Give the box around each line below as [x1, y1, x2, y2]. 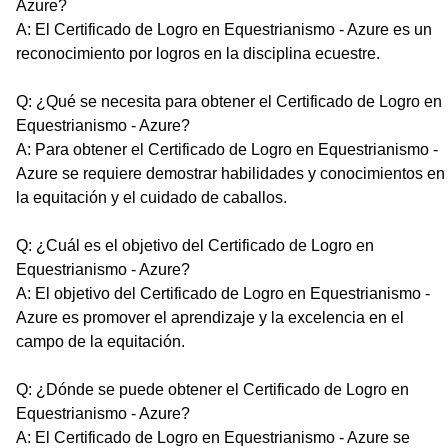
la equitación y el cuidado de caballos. [16, 188, 287, 206]
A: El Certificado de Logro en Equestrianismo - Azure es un [16, 20, 432, 38]
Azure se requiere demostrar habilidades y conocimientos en [16, 164, 445, 182]
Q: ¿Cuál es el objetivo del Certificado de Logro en [16, 236, 374, 254]
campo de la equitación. [16, 332, 185, 350]
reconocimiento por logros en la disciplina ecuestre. [16, 44, 380, 62]
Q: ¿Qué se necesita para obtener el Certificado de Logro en [16, 92, 442, 110]
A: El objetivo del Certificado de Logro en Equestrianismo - [16, 284, 430, 302]
